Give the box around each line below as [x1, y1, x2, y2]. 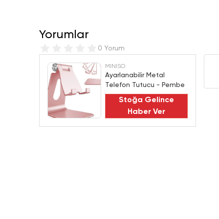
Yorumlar [39, 29, 89, 41]
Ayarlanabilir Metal [105, 72, 165, 79]
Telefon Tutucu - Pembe [105, 82, 185, 88]
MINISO [105, 64, 125, 69]
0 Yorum [98, 45, 125, 52]
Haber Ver [128, 108, 165, 116]
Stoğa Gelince [119, 96, 174, 104]
